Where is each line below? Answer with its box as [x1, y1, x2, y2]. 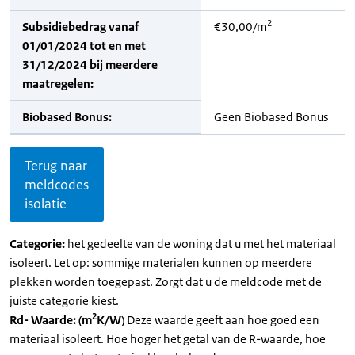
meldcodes [25, 176, 89, 193]
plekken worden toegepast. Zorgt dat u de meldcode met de [10, 274, 322, 289]
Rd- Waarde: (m [10, 312, 92, 327]
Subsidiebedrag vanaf [22, 19, 139, 34]
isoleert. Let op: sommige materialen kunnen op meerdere [10, 255, 312, 270]
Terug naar [25, 157, 87, 174]
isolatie [25, 195, 67, 212]
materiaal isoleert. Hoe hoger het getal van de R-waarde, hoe [10, 331, 326, 346]
